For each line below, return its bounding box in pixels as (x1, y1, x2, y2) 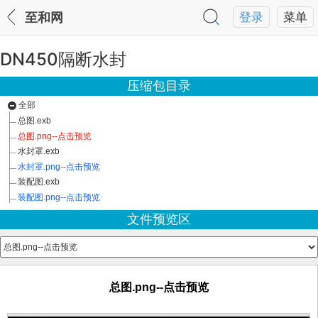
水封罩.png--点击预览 (18, 162, 100, 172)
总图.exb (18, 116, 51, 126)
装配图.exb (18, 177, 60, 187)
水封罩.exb (18, 146, 60, 156)
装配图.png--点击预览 (18, 192, 100, 202)
